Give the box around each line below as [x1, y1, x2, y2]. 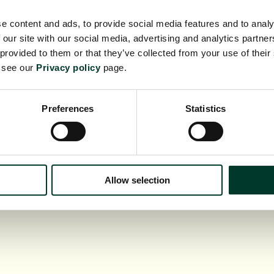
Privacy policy [36, 62, 100, 73]
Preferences [42, 103, 94, 114]
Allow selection [104, 175, 170, 186]
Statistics [185, 103, 226, 114]
